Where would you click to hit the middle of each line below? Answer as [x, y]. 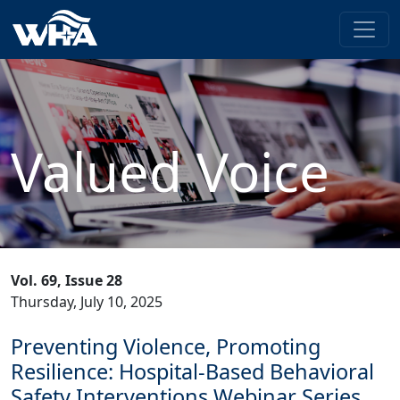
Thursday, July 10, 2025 [87, 302]
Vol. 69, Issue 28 [67, 280]
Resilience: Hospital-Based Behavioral [192, 371]
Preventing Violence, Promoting [166, 346]
